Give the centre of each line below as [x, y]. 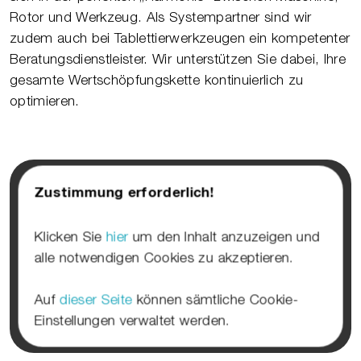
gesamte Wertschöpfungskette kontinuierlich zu [157, 80]
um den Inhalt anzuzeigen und [224, 237]
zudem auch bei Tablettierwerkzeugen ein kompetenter [180, 38]
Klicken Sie [70, 237]
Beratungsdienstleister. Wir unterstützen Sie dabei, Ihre [178, 59]
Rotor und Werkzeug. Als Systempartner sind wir [161, 17]
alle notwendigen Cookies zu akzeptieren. [164, 257]
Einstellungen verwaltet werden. [132, 320]
